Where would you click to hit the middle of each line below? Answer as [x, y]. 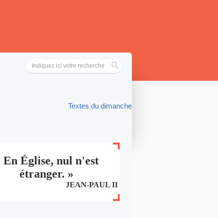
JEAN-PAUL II [91, 185]
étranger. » [47, 174]
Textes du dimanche [100, 106]
